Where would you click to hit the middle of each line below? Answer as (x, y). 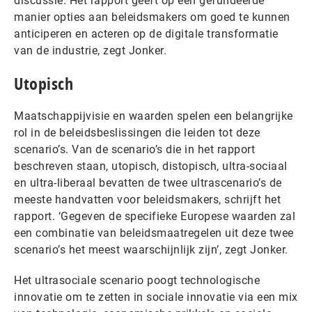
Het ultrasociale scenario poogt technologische (137, 280)
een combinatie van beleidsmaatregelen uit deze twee (154, 233)
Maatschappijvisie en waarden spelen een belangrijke (154, 116)
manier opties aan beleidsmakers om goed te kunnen (152, 17)
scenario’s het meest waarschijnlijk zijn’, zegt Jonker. (151, 250)
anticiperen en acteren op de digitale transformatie (146, 34)
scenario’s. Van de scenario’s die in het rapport (134, 149)
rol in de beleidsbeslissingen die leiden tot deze (137, 133)
